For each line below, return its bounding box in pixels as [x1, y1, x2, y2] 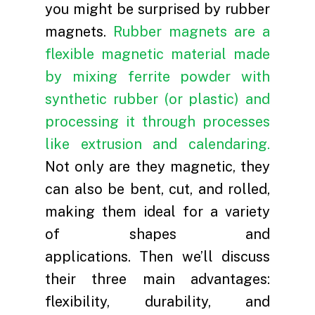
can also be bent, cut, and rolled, [45, 181, 270, 198]
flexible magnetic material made [45, 46, 270, 63]
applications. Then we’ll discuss [45, 248, 270, 265]
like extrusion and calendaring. [45, 136, 270, 153]
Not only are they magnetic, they [45, 158, 270, 175]
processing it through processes [45, 113, 270, 130]
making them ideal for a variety [45, 203, 270, 220]
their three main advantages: [45, 271, 270, 288]
